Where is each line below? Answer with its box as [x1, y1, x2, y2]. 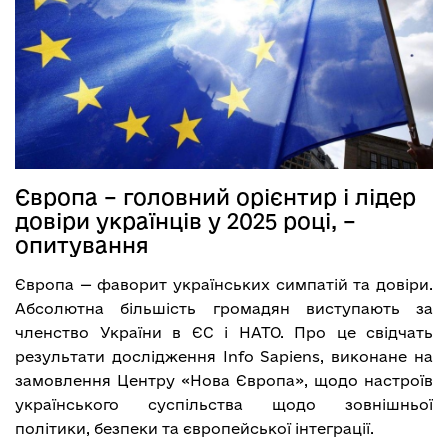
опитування [15, 232, 149, 257]
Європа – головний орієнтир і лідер [15, 184, 416, 209]
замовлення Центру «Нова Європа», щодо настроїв [15, 371, 433, 389]
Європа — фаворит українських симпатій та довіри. [15, 275, 433, 293]
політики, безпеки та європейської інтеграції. [15, 419, 374, 437]
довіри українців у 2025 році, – [15, 208, 356, 233]
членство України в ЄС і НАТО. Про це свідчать [15, 323, 433, 341]
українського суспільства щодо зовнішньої [15, 395, 433, 413]
